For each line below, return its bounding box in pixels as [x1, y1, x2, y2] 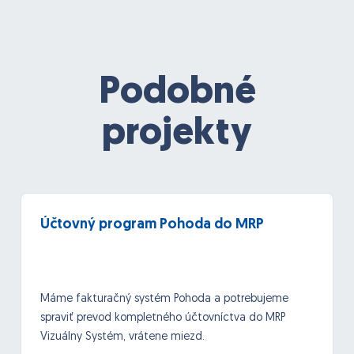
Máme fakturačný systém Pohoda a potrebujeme [40, 293, 288, 306]
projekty [102, 115, 252, 154]
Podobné [98, 74, 256, 113]
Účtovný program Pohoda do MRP [40, 217, 264, 233]
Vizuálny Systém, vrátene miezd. [40, 331, 205, 344]
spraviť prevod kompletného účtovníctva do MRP [40, 312, 285, 325]
